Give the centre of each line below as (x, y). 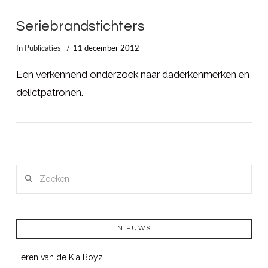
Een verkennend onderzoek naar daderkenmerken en (133, 74)
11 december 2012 (106, 48)
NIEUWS (134, 228)
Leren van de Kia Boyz (59, 258)
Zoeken (30, 171)
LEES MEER (134, 37)
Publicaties (42, 48)
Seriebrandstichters (80, 27)
